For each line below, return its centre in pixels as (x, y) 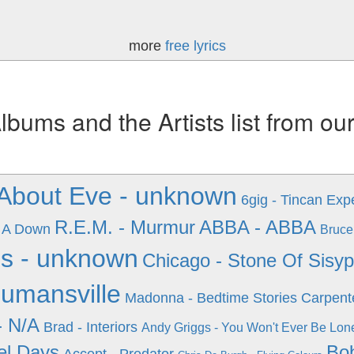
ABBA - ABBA (257, 227)
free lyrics (195, 46)
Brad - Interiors (90, 327)
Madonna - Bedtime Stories (211, 298)
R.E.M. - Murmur (124, 227)
